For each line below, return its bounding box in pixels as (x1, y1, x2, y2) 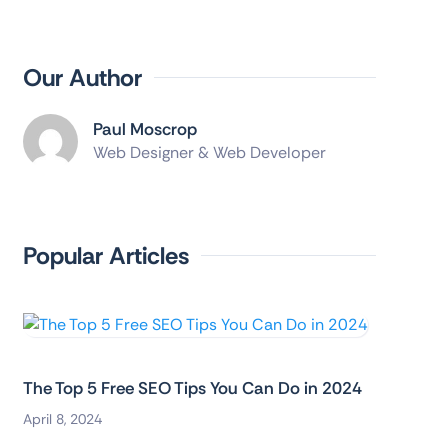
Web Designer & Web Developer (92, 142, 326, 163)
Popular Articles (22, 240, 189, 271)
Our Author (22, 62, 142, 93)
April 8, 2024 (22, 410, 102, 429)
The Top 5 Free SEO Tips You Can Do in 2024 (22, 377, 362, 400)
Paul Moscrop (92, 118, 197, 140)
